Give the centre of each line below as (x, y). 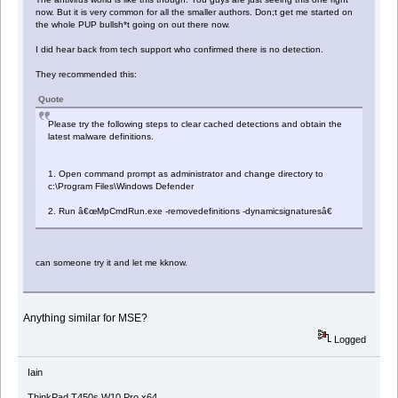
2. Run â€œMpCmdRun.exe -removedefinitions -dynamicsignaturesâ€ (191, 211)
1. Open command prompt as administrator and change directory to (186, 173)
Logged (349, 339)
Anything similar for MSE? (86, 318)
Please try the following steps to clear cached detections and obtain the (195, 123)
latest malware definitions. (101, 136)
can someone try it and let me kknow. (112, 262)
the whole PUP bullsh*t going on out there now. (133, 24)
